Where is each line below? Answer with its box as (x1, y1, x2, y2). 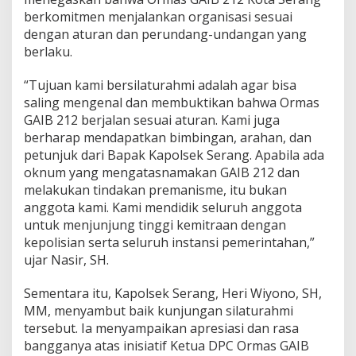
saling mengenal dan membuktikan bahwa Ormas (24, 93, 319, 111)
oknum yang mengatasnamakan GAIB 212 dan (24, 163, 300, 181)
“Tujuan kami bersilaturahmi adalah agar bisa (24, 75, 296, 94)
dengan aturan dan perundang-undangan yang (24, 25, 307, 43)
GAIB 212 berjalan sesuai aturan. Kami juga (24, 110, 280, 129)
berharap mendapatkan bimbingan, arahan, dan (24, 128, 311, 146)
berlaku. (24, 42, 72, 60)
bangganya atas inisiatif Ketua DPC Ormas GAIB (24, 336, 309, 354)
